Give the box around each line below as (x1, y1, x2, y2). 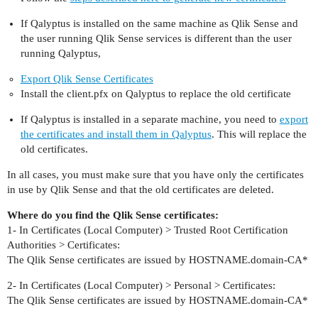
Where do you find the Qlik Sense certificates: (7, 209, 219, 221)
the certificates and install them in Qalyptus (20, 128, 212, 141)
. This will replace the (211, 128, 307, 141)
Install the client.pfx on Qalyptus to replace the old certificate (20, 88, 291, 100)
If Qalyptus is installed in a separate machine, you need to (20, 114, 280, 126)
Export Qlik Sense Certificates (20, 73, 153, 85)
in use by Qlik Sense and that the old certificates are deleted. (7, 184, 274, 196)
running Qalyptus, (20, 48, 101, 60)
